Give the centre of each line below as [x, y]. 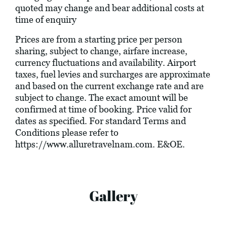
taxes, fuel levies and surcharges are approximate [113, 74]
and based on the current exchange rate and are [109, 86]
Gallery [113, 196]
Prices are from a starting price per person [99, 40]
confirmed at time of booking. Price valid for [103, 109]
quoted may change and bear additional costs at [110, 8]
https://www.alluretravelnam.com [84, 144]
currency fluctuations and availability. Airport [106, 63]
